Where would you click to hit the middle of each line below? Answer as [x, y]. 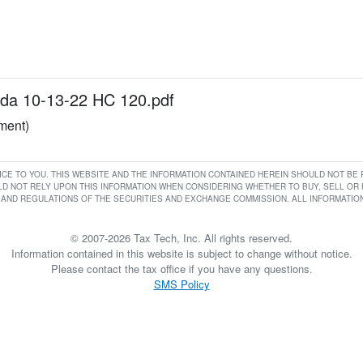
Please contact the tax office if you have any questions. [181, 269]
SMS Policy [181, 284]
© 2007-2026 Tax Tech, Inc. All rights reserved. [181, 238]
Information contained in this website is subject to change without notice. [181, 253]
